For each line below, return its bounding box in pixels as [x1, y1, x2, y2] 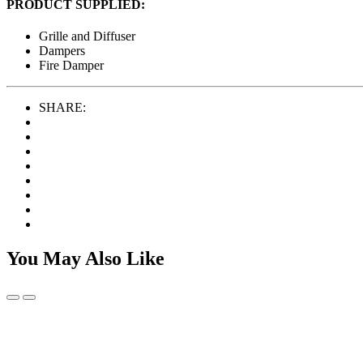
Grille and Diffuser [39, 29, 135, 44]
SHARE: [39, 100, 86, 115]
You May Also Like [6, 248, 164, 270]
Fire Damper [39, 58, 104, 73]
